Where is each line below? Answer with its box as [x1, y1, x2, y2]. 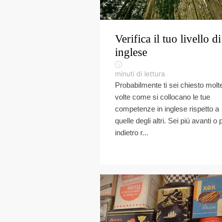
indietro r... [115, 128, 148, 137]
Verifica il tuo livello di [115, 33, 221, 45]
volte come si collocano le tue [115, 93, 210, 101]
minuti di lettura [115, 69, 165, 78]
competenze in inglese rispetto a [115, 105, 219, 113]
